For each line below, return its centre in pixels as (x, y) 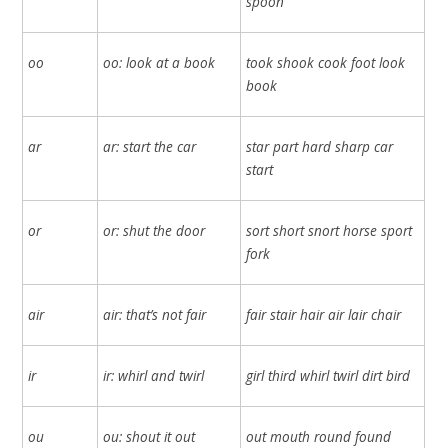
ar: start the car (150, 147)
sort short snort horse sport (329, 231)
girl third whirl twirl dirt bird (328, 376)
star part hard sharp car (320, 147)
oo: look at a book (159, 63)
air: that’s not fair (155, 315)
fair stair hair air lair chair (324, 315)
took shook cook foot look (326, 63)
